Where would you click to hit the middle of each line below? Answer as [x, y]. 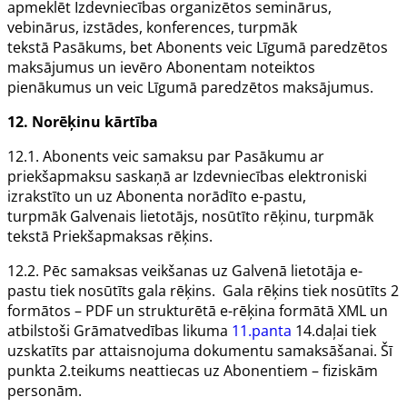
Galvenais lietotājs [132, 217]
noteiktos [281, 68]
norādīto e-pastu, [245, 197]
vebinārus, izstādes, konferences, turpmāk [152, 28]
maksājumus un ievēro [87, 68]
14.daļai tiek [334, 331]
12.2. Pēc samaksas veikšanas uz [119, 271]
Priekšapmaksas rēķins [131, 237]
